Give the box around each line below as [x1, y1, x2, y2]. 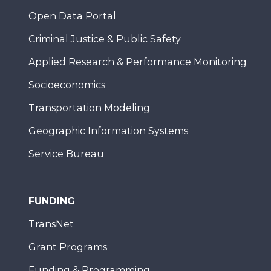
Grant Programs [28, 241, 107, 253]
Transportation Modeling [28, 102, 150, 114]
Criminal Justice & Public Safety [28, 33, 181, 45]
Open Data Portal [28, 10, 116, 22]
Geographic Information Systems [28, 125, 188, 137]
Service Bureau [28, 148, 104, 160]
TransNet [28, 218, 74, 230]
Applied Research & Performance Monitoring [28, 56, 247, 68]
